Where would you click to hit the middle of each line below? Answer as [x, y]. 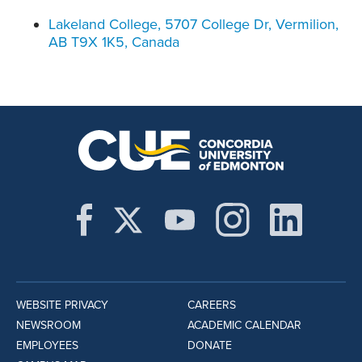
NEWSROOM [48, 326]
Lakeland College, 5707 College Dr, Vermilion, [194, 25]
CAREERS [211, 305]
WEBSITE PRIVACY [62, 305]
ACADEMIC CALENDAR [244, 326]
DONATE [209, 346]
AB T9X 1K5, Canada [114, 42]
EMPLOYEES [47, 346]
